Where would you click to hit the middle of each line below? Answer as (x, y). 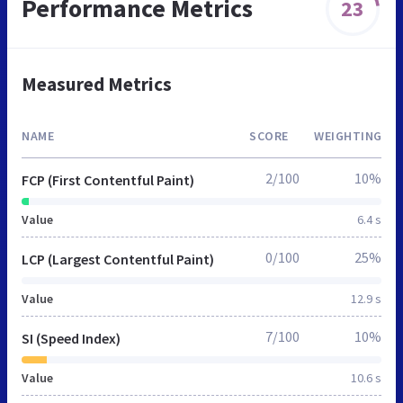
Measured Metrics (97, 85)
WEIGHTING (348, 136)
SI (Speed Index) (71, 339)
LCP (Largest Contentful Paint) (118, 260)
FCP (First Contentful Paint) (108, 180)
